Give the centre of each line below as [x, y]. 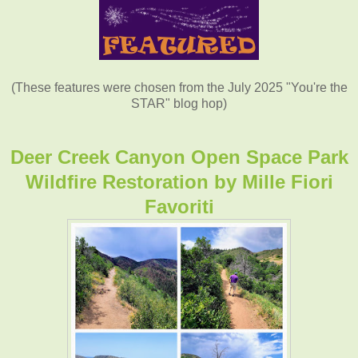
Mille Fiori [287, 181]
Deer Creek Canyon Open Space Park [179, 157]
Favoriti [179, 206]
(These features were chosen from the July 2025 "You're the [179, 87]
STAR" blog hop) [179, 103]
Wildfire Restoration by [133, 181]
